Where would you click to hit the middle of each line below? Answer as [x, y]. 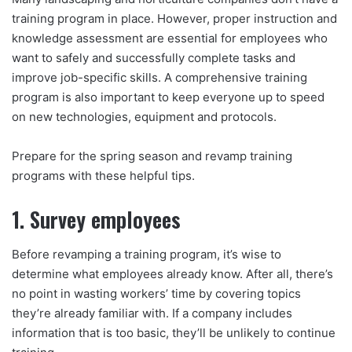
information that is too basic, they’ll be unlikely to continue [174, 333]
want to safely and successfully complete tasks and [154, 57]
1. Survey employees [96, 219]
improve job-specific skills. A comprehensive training [159, 77]
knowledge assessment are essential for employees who [170, 38]
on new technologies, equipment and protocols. [146, 116]
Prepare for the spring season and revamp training [152, 156]
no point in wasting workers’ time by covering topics [156, 294]
